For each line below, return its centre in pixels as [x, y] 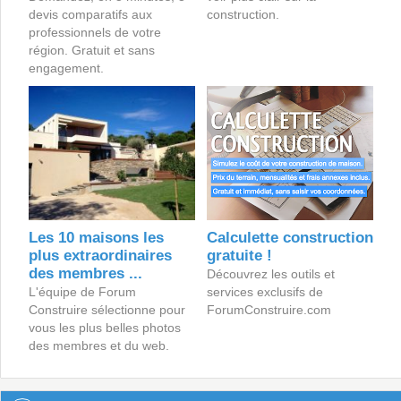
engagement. [66, 68]
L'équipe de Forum [82, 292]
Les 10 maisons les [96, 238]
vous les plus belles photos [104, 328]
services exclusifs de [264, 292]
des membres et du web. [98, 346]
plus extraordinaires [100, 256]
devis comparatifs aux [90, 15]
